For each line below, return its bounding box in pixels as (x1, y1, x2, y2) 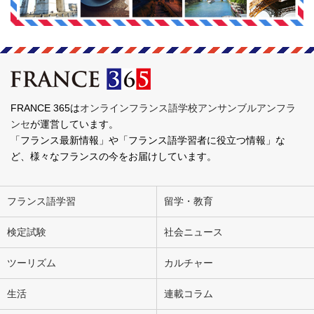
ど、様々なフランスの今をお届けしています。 (11, 150, 217, 162)
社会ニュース (164, 226, 223, 238)
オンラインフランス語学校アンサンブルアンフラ (80, 102, 296, 114)
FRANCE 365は (11, 102, 80, 114)
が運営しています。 (30, 118, 118, 130)
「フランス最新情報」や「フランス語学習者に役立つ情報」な (11, 134, 285, 146)
